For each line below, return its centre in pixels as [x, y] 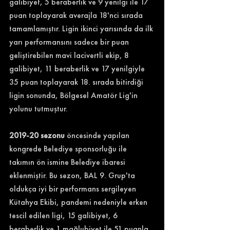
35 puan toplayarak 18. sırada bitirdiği [77, 82]
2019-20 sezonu [38, 135]
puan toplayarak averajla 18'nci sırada [77, 15]
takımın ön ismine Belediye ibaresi [68, 162]
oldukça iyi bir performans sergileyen [74, 188]
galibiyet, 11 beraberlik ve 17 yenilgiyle [78, 68]
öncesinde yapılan [99, 135]
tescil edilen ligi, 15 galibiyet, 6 [64, 215]
